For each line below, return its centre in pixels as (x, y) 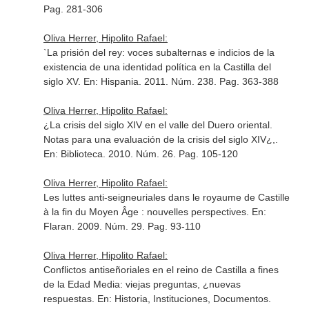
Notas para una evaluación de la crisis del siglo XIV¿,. (160, 139)
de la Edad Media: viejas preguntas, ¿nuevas (142, 284)
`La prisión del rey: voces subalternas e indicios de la (159, 52)
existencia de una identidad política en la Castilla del (157, 67)
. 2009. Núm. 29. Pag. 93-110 (136, 226)
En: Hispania (111, 81)
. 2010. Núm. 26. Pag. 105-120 (170, 154)
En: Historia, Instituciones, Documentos (182, 299)
